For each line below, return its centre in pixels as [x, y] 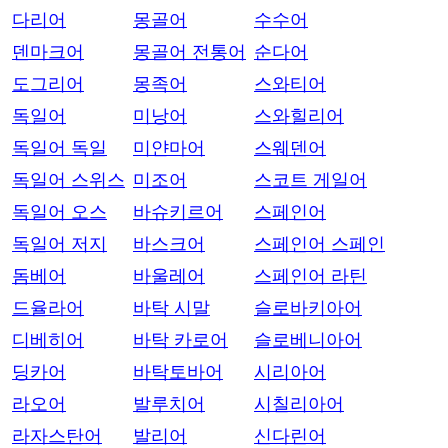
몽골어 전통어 [189, 52]
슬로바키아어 [308, 308]
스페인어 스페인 [319, 244]
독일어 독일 [59, 148]
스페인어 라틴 [310, 276]
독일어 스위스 [68, 180]
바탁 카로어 [180, 340]
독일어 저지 [59, 244]
